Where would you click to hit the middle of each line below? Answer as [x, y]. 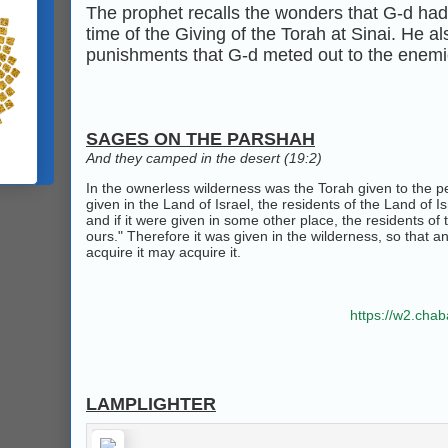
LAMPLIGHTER [151, 404]
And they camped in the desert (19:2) [204, 158]
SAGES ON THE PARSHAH [200, 139]
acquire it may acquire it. [163, 252]
